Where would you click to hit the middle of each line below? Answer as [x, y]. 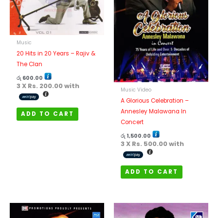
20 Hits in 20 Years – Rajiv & [56, 54]
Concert [132, 122]
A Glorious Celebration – [155, 101]
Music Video [136, 90]
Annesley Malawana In [154, 112]
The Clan [30, 64]
